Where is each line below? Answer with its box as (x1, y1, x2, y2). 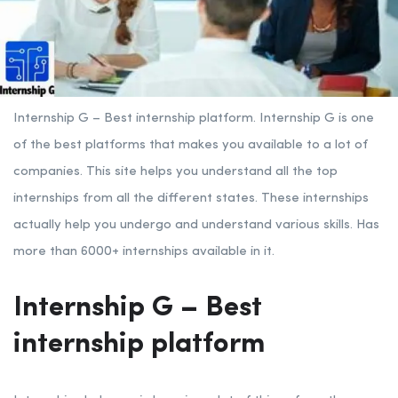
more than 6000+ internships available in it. (13, 245, 275, 259)
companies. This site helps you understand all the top (13, 165, 338, 179)
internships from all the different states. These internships (13, 192, 369, 206)
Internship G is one (259, 112, 374, 126)
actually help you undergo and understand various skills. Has (13, 219, 379, 233)
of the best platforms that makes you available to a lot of (13, 139, 368, 153)
